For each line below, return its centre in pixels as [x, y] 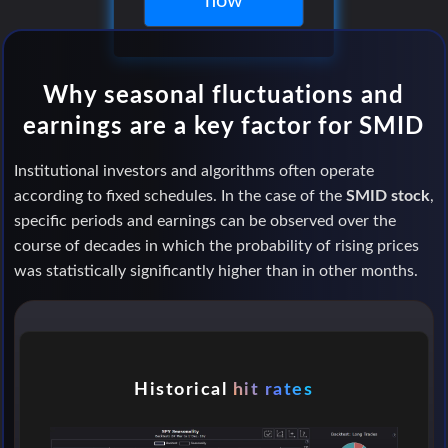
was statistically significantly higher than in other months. [215, 270]
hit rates [273, 389]
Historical [183, 389]
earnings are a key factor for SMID [224, 126]
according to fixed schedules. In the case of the [179, 195]
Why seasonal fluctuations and [224, 95]
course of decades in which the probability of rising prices [216, 245]
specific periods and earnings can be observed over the [204, 220]
